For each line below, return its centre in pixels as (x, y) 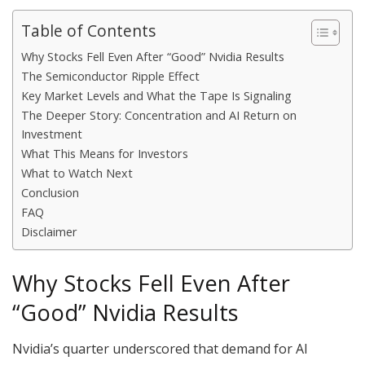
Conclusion (50, 193)
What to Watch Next (77, 174)
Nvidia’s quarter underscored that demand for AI (160, 349)
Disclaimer (49, 232)
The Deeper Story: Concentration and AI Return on (159, 116)
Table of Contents (88, 31)
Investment (52, 134)
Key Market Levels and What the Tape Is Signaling (156, 96)
